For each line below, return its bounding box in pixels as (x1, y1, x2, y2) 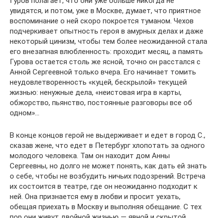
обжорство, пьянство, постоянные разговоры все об (10, 98, 192, 107)
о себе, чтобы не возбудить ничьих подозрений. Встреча (10, 172, 205, 181)
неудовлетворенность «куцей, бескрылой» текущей (10, 78, 187, 87)
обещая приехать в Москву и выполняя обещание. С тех (10, 202, 201, 211)
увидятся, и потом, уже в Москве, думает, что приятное (10, 6, 201, 15)
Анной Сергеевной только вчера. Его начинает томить (10, 68, 196, 76)
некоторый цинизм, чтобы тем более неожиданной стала (10, 37, 207, 46)
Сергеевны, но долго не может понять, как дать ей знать (10, 162, 207, 170)
